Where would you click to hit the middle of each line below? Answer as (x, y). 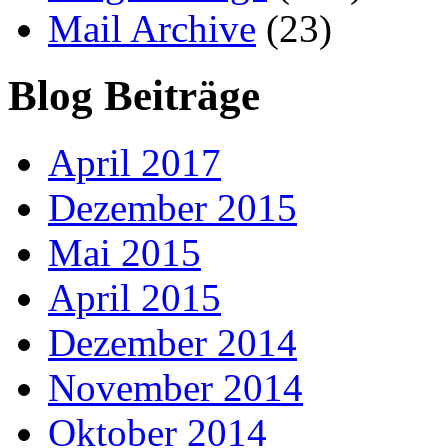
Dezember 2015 (172, 208)
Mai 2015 (124, 253)
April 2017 (134, 163)
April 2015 (134, 298)
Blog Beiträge (134, 96)
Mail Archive (152, 29)
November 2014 (175, 388)
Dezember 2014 (172, 343)
